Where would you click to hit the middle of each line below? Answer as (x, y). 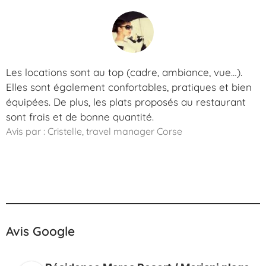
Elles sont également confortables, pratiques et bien (129, 87)
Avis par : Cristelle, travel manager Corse (94, 131)
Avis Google (40, 231)
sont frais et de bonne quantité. (80, 116)
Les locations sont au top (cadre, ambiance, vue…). (124, 72)
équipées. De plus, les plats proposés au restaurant (126, 102)
